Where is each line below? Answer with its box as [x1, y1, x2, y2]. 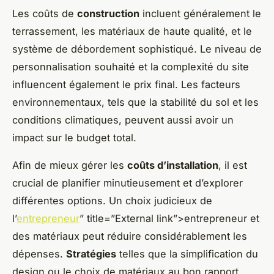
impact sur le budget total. [12, 131, 136, 144]
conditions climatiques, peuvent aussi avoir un [12, 113, 234, 126]
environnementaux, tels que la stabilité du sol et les [12, 95, 259, 108]
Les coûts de [12, 7, 77, 20]
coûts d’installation [127, 158, 218, 171]
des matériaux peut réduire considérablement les [12, 229, 247, 242]
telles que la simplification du [116, 247, 258, 260]
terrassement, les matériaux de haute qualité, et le [12, 24, 252, 37]
